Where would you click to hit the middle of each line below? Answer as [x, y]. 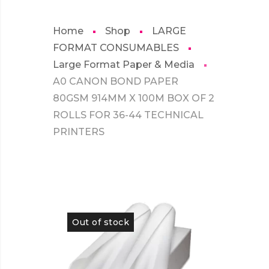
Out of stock [101, 222]
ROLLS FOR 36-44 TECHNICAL [128, 115]
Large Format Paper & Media [124, 65]
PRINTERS [79, 132]
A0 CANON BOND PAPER [116, 81]
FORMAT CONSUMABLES [116, 48]
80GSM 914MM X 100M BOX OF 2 [134, 98]
